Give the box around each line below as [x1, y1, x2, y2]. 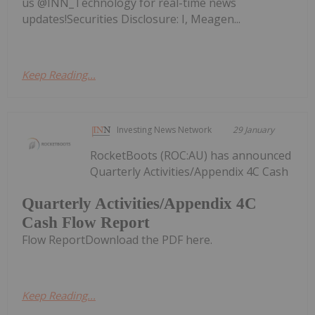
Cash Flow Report [22, 214, 150, 232]
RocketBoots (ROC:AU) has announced [90, 147, 292, 163]
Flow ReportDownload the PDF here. [22, 232, 212, 248]
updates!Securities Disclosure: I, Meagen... [22, 11, 240, 27]
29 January [233, 123, 275, 136]
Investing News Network [117, 123, 212, 136]
